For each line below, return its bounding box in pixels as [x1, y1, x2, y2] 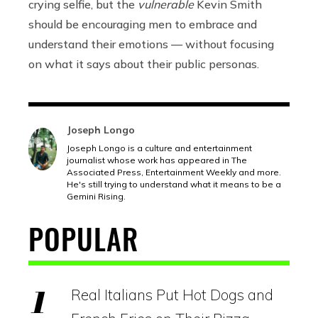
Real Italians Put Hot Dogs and [71, 285, 273, 304]
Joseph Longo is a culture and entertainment [67, 142, 252, 153]
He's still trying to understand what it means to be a [67, 178, 281, 190]
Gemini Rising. [67, 190, 126, 202]
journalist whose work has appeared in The [67, 154, 247, 165]
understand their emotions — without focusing [28, 36, 274, 51]
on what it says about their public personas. [28, 56, 259, 71]
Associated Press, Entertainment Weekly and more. [67, 166, 281, 177]
